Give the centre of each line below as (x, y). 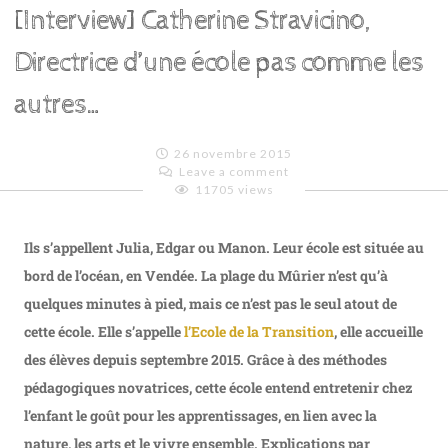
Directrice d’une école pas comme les (218, 63)
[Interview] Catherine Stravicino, (192, 21)
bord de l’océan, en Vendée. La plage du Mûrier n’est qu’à (206, 276)
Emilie (244, 190)
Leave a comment (234, 172)
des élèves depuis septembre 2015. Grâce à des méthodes (205, 360)
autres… (59, 105)
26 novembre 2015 (233, 154)
